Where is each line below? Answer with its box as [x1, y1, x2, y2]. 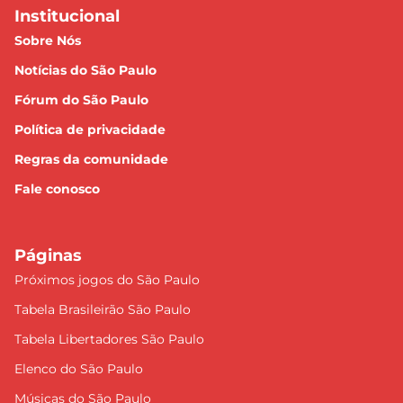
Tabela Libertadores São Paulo [14, 331, 204, 348]
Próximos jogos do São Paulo [14, 272, 200, 289]
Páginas [14, 246, 82, 266]
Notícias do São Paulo [14, 62, 157, 79]
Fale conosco [14, 181, 100, 198]
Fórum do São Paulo [14, 92, 148, 109]
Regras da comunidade [14, 151, 168, 168]
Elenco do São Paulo [14, 361, 143, 378]
